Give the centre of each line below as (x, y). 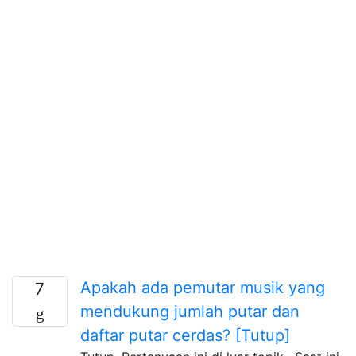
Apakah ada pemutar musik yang (203, 287)
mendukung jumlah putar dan (190, 311)
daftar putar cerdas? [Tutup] (185, 335)
